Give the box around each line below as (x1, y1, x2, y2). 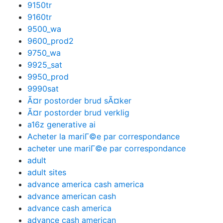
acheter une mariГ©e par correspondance (27, 143, 186, 153)
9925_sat (27, 60, 62, 70)
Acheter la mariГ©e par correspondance (27, 131, 180, 141)
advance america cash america (27, 179, 144, 189)
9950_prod (27, 72, 69, 82)
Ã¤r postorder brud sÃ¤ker (27, 96, 131, 106)
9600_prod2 (27, 36, 74, 46)
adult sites (27, 167, 66, 177)
